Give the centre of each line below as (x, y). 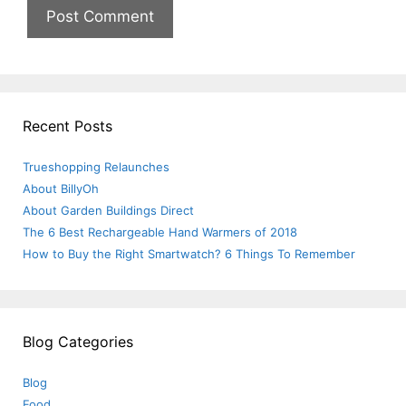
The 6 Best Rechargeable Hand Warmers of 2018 (160, 232)
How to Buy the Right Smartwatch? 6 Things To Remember (189, 254)
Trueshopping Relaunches (96, 167)
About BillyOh (61, 189)
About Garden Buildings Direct (108, 211)
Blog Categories (78, 342)
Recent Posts (68, 126)
